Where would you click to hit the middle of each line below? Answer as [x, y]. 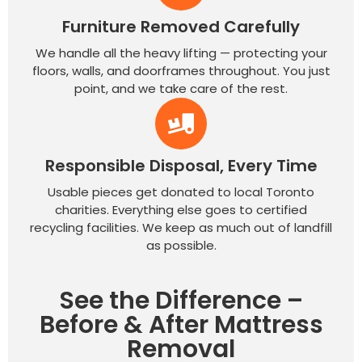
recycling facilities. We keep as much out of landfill [181, 227]
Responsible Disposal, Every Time [181, 165]
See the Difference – [181, 300]
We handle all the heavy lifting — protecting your [181, 53]
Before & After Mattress [181, 324]
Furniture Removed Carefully [181, 26]
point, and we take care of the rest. [181, 88]
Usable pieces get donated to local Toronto [181, 192]
